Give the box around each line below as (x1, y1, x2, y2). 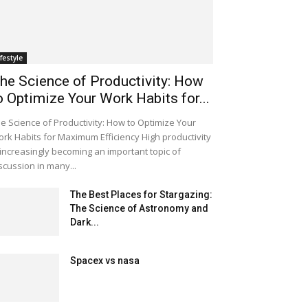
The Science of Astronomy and (70, 203, 208, 214)
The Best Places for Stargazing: (70, 189, 212, 200)
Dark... (70, 217, 99, 228)
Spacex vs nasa (70, 255, 140, 266)
